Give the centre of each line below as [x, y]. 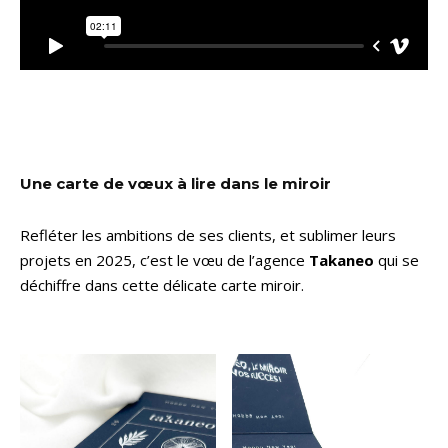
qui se [396, 260]
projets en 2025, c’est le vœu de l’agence [164, 260]
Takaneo [341, 260]
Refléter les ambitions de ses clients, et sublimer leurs [208, 235]
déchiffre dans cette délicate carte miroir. [162, 285]
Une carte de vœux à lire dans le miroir [175, 184]
